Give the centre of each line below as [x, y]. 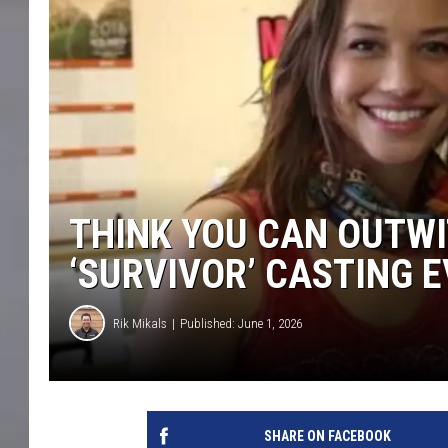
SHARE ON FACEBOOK [327, 436]
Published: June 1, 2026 [241, 323]
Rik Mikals [140, 323]
